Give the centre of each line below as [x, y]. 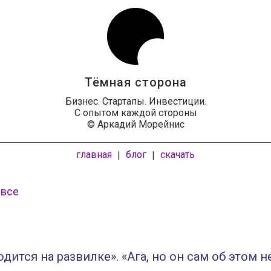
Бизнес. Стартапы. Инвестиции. [135, 101]
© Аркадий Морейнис [135, 124]
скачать [178, 155]
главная [94, 155]
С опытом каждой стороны [135, 113]
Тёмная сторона [135, 82]
